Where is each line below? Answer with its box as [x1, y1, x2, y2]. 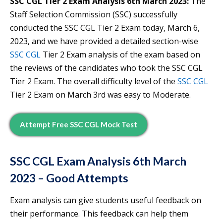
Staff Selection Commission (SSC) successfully [10, 9, 177, 20]
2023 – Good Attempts [10, 171, 128, 185]
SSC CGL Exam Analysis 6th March [10, 154, 186, 168]
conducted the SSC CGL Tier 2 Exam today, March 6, [10, 22, 200, 34]
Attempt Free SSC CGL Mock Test [20, 120, 137, 129]
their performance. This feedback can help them [10, 208, 188, 220]
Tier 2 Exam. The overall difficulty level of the [10, 76, 177, 87]
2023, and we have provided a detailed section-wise [10, 36, 198, 47]
